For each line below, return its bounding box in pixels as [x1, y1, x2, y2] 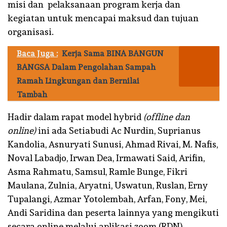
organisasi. [8, 26, 54, 37]
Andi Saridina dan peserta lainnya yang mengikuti [8, 207, 219, 218]
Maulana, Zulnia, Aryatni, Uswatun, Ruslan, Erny [8, 179, 208, 191]
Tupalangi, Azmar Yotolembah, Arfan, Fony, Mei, [8, 193, 207, 204]
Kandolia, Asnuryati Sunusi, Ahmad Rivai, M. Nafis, [8, 138, 218, 149]
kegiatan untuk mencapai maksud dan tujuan [8, 12, 199, 23]
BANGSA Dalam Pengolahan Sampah [17, 62, 156, 72]
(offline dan [141, 111, 190, 122]
